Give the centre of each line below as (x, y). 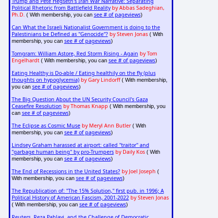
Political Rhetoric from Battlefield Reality (61, 8)
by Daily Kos (130, 152)
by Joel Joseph (138, 172)
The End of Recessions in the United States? (66, 172)
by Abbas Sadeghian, (138, 8)
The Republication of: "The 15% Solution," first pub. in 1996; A (88, 191)
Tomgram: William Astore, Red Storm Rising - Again (75, 54)
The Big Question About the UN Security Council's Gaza (80, 100)
